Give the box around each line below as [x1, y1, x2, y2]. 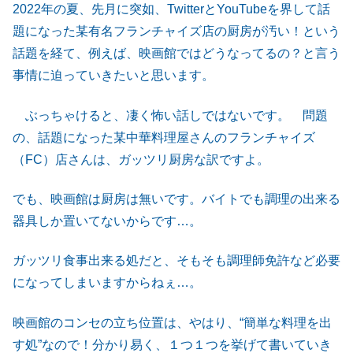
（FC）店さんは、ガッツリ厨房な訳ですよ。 [13, 152, 269, 166]
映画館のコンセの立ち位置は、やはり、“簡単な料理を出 [13, 315, 332, 329]
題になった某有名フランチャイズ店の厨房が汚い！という [13, 24, 340, 39]
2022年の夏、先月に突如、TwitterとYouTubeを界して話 [13, 2, 330, 17]
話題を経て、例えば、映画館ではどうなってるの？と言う [13, 46, 340, 61]
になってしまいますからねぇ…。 [13, 276, 202, 290]
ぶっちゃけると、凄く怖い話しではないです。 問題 [13, 108, 328, 122]
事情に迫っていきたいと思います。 [13, 69, 214, 83]
